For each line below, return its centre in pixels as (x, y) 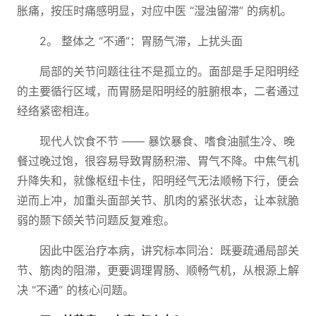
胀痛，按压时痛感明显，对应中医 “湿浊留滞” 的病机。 (154, 11)
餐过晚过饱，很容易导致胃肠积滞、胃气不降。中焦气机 (158, 161)
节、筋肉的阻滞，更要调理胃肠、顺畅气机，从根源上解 (158, 270)
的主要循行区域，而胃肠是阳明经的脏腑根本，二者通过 (158, 91)
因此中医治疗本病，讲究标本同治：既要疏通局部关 (169, 250)
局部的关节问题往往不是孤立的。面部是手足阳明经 (169, 71)
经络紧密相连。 (56, 111)
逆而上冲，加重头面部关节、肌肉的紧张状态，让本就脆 (158, 200)
